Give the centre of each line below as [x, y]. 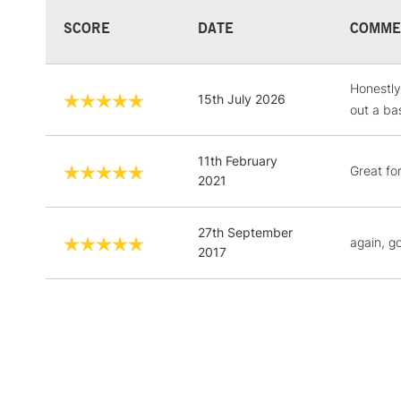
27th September [245, 232]
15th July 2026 [242, 98]
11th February [238, 160]
